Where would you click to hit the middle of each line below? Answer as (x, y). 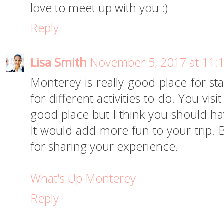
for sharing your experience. (104, 147)
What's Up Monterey (83, 179)
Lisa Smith (59, 63)
